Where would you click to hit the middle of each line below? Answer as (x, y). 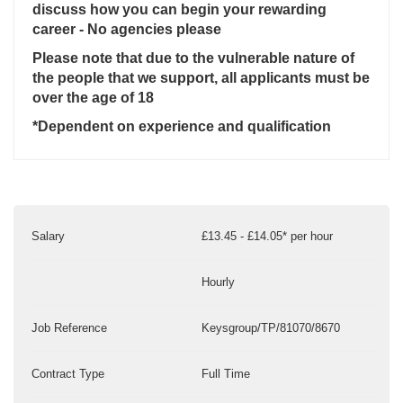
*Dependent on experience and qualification (182, 127)
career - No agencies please (127, 30)
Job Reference (69, 328)
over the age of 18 (93, 98)
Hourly (218, 282)
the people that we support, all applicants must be (201, 78)
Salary (48, 237)
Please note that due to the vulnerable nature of (193, 58)
